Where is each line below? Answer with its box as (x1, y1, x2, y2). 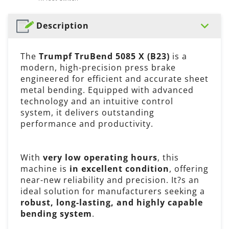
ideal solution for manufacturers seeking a (20, 185, 205, 197)
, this (157, 151, 179, 163)
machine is (20, 163, 70, 174)
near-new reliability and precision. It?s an (20, 174, 199, 186)
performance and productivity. (20, 118, 153, 129)
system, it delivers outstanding (20, 106, 154, 118)
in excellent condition (70, 163, 169, 174)
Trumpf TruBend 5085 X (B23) (39, 50, 170, 62)
